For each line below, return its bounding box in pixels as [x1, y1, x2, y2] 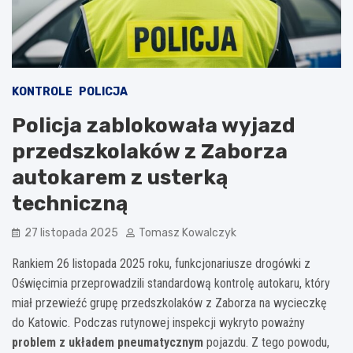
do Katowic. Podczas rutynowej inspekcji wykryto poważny [12, 314, 305, 330]
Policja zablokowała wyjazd [12, 113, 295, 138]
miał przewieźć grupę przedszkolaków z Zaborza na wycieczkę [12, 295, 327, 310]
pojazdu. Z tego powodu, [203, 334, 329, 350]
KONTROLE [12, 84, 72, 98]
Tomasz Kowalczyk [139, 225, 236, 240]
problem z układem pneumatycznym [12, 334, 203, 350]
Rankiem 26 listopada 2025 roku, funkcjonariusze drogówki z [12, 255, 310, 271]
